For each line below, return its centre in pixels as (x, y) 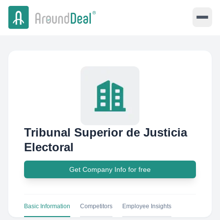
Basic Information (47, 206)
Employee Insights (147, 206)
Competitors (96, 206)
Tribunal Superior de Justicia (106, 132)
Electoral (49, 147)
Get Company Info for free (110, 169)
